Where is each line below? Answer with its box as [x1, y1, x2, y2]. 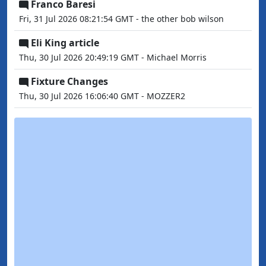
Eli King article [31, 36, 99, 49]
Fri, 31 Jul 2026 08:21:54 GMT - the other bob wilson [19, 13, 224, 24]
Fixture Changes [31, 75, 108, 88]
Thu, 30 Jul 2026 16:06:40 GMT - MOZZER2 [19, 90, 185, 102]
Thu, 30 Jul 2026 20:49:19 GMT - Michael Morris [19, 52, 207, 63]
